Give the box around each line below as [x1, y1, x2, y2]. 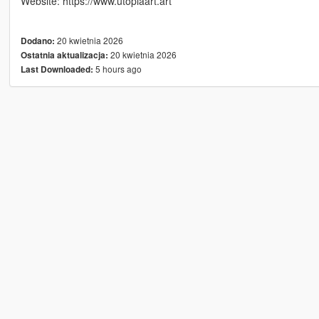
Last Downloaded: [20, 63, 93, 75]
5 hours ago [93, 62, 142, 75]
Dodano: [20, 34, 55, 47]
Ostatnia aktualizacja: [20, 48, 108, 61]
